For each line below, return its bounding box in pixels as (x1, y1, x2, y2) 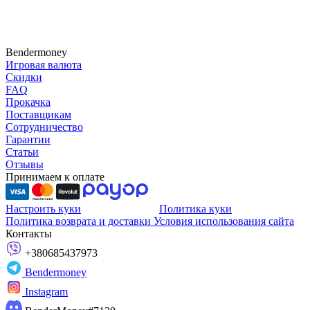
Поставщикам (6, 108, 71, 120)
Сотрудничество (6, 120, 83, 133)
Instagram (22, 285, 68, 298)
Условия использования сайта (154, 215, 294, 227)
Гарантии (6, 133, 51, 145)
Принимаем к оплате (6, 170, 104, 183)
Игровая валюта (6, 58, 82, 71)
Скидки (6, 71, 42, 83)
